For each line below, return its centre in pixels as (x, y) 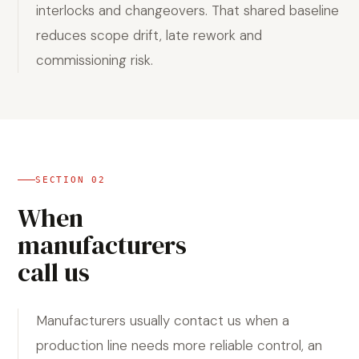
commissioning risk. (95, 60)
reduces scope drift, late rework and (149, 35)
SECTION (64, 180)
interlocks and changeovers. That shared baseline (188, 10)
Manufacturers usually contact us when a (163, 321)
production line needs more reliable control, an (179, 345)
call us (54, 272)
